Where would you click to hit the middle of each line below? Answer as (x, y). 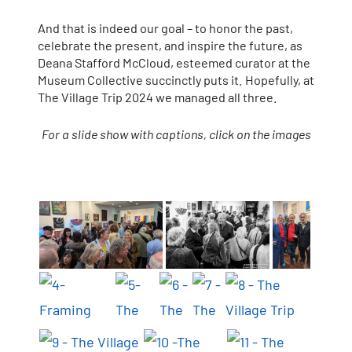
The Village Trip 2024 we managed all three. (158, 97)
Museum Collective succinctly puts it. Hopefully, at (176, 79)
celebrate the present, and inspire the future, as (170, 45)
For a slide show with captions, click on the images (176, 134)
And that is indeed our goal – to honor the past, (165, 27)
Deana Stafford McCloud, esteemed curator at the (174, 62)
